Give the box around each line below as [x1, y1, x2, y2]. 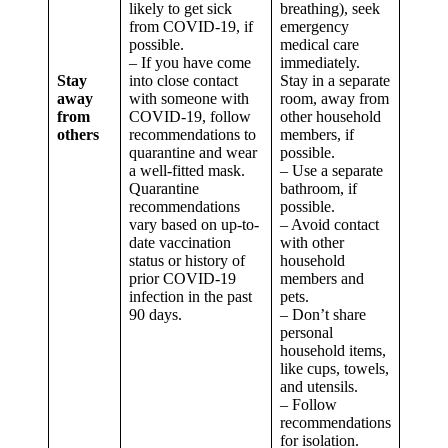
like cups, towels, [280, 360, 389, 378]
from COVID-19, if [129, 18, 253, 36]
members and [280, 270, 364, 288]
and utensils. [280, 378, 358, 396]
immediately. [280, 54, 360, 72]
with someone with [129, 90, 249, 108]
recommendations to [129, 126, 256, 144]
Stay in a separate [280, 72, 390, 90]
